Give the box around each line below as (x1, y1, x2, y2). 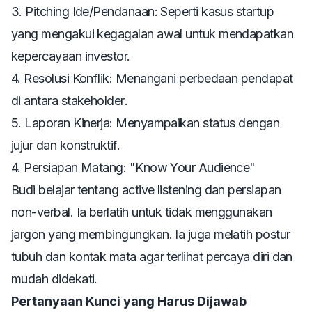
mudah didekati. (11, 271, 97, 286)
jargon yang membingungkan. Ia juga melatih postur (11, 226, 290, 242)
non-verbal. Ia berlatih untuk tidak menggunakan (11, 204, 272, 219)
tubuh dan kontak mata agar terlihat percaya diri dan (11, 249, 292, 264)
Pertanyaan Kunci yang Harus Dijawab (11, 293, 247, 309)
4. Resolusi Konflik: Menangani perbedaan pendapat (11, 70, 293, 86)
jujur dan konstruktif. (11, 137, 120, 153)
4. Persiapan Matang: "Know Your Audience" (11, 159, 256, 175)
